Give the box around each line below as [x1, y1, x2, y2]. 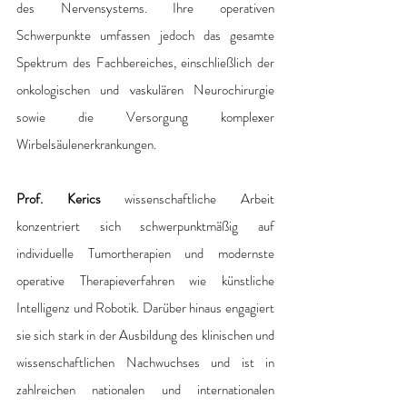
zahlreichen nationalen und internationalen [16, 379, 274, 400]
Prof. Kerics [16, 188, 101, 209]
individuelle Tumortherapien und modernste [16, 243, 274, 263]
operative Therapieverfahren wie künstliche [16, 270, 274, 291]
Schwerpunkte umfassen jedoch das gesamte [16, 25, 274, 45]
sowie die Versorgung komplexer [16, 106, 274, 127]
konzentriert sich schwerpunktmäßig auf [16, 215, 274, 236]
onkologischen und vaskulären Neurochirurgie [16, 79, 274, 100]
